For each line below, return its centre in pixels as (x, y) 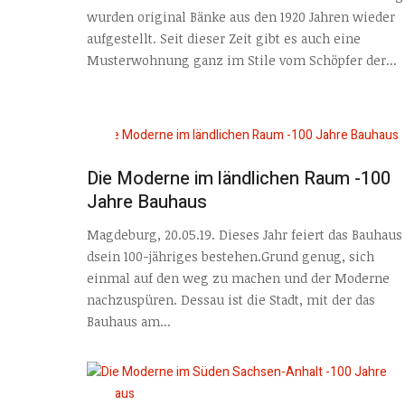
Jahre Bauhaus (147, 202)
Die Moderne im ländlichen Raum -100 (239, 178)
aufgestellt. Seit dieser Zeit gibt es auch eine (224, 39)
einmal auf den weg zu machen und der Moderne (238, 278)
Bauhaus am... (129, 322)
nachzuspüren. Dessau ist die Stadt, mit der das (231, 300)
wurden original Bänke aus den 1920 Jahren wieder (241, 17)
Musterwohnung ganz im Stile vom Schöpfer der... (242, 61)
